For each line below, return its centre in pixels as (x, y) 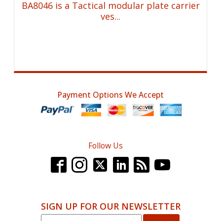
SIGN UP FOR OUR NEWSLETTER (110, 206)
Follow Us (106, 146)
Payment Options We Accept (110, 95)
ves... (111, 17)
